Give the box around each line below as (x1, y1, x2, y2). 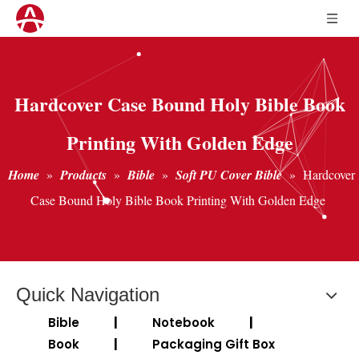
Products (60, 166, 107, 184)
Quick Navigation (16, 284, 159, 305)
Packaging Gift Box (152, 336, 275, 353)
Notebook (152, 314, 215, 331)
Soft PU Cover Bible (175, 166, 282, 184)
